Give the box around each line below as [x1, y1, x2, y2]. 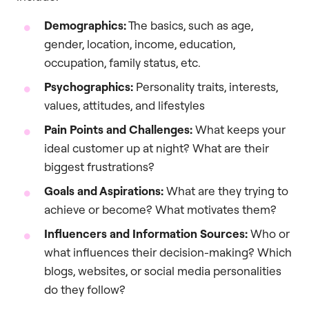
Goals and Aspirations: [44, 183, 163, 198]
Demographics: [44, 17, 126, 32]
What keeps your [192, 121, 286, 137]
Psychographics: [44, 79, 133, 94]
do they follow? [44, 281, 126, 297]
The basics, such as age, [126, 17, 253, 32]
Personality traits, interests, [133, 79, 278, 94]
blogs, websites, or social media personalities [44, 263, 281, 278]
